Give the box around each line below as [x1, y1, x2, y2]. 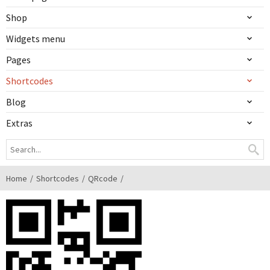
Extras [6, 117, 33, 129]
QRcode [88, 173, 118, 184]
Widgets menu [6, 33, 65, 45]
